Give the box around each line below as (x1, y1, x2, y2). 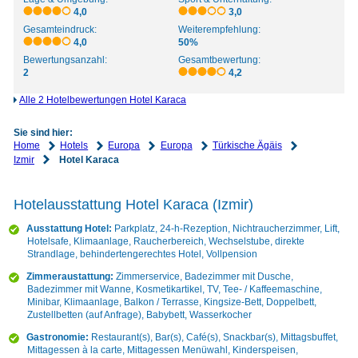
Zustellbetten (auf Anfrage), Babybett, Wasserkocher (26, 309, 252, 321)
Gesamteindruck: (23, 24, 97, 36)
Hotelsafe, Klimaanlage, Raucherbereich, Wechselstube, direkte (26, 236, 304, 248)
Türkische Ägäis (212, 140, 282, 152)
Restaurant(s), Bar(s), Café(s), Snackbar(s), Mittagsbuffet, (90, 332, 338, 344)
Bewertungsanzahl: (23, 54, 107, 66)
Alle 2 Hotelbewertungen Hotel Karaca (19, 94, 186, 106)
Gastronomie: (26, 332, 89, 344)
